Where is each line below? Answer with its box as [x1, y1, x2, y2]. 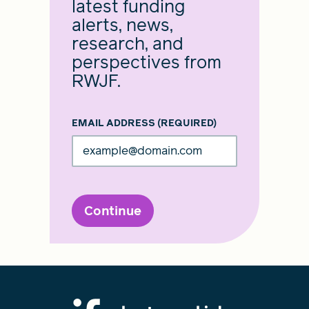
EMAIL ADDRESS [72, 117, 157, 130]
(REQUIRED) [157, 117, 217, 130]
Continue [84, 202, 141, 220]
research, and [72, 32, 183, 57]
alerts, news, [72, 13, 173, 38]
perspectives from [72, 50, 221, 75]
